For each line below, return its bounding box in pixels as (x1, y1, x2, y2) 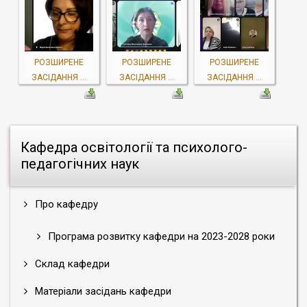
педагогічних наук (21, 155, 139, 172)
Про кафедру (32, 197, 98, 210)
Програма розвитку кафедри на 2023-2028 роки (45, 230, 275, 243)
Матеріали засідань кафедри (32, 284, 171, 297)
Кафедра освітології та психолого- (21, 138, 247, 156)
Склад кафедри (32, 257, 110, 270)
